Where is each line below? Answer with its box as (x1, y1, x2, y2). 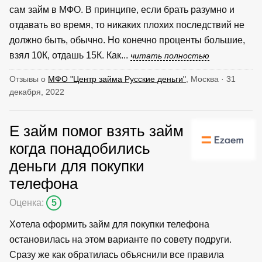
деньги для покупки (9, 157, 144, 174)
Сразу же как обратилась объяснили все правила (9, 249, 224, 260)
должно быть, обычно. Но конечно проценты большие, (9, 35, 245, 45)
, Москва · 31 (186, 74, 236, 84)
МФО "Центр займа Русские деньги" (48, 74, 186, 84)
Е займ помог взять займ (9, 122, 184, 139)
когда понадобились (9, 140, 150, 157)
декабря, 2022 (9, 87, 64, 96)
